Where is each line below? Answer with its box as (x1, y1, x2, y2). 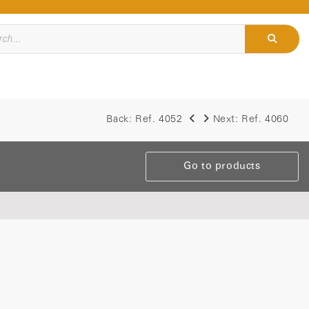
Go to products (183, 161, 261, 172)
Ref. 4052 (135, 114, 183, 125)
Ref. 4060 (241, 114, 289, 125)
